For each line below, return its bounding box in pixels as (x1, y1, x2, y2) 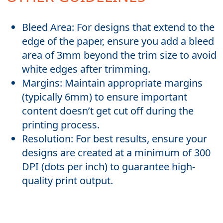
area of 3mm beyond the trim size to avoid (22, 48, 217, 62)
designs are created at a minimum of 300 (22, 146, 211, 160)
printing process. (22, 118, 100, 132)
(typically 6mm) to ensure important (22, 90, 187, 104)
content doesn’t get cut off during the (22, 104, 194, 118)
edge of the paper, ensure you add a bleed (22, 34, 214, 48)
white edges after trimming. (22, 62, 150, 76)
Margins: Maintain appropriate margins (22, 76, 203, 90)
